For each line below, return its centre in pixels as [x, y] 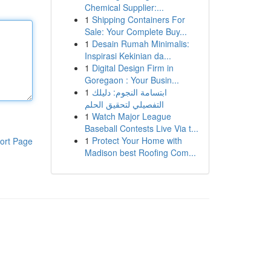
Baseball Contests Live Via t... [141, 128]
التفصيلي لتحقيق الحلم [124, 104]
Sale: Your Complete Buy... [135, 31]
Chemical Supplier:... [124, 7]
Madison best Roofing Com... [140, 152]
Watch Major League [131, 116]
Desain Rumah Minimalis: [140, 44]
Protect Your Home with [137, 140]
